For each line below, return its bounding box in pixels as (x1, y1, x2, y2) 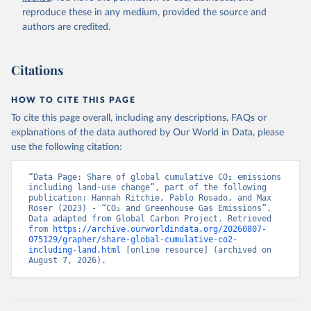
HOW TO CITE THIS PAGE (11, 96, 136, 104)
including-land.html (28, 245, 121, 255)
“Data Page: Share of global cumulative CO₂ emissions (28, 172, 281, 182)
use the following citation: (11, 142, 122, 152)
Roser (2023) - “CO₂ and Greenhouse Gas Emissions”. (28, 203, 271, 213)
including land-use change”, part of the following (28, 183, 267, 192)
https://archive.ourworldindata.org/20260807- (53, 224, 267, 234)
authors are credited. (22, 22, 110, 32)
